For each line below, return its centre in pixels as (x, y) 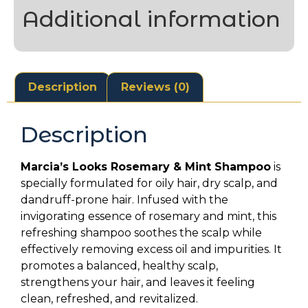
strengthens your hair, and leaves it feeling (138, 282)
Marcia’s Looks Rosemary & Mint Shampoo (146, 166)
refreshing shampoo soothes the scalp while (141, 232)
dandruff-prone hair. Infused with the (124, 199)
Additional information (151, 19)
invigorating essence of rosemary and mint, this (148, 216)
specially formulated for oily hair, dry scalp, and (149, 183)
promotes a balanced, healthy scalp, (119, 265)
